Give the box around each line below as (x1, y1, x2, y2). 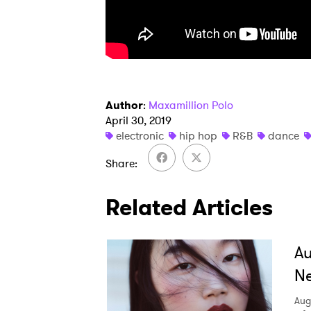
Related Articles (106, 192, 273, 224)
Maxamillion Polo (149, 97, 233, 113)
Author (106, 97, 143, 113)
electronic (116, 128, 164, 144)
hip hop (179, 128, 217, 144)
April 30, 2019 (106, 112, 171, 128)
